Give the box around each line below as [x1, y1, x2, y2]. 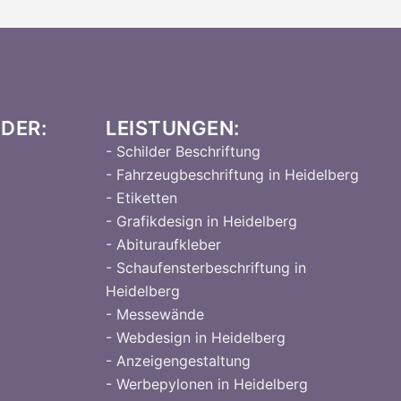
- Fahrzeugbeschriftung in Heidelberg [106, 166, 360, 183]
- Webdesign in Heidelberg [106, 328, 286, 346]
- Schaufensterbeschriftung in [106, 259, 307, 277]
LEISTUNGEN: [106, 116, 240, 140]
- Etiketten [106, 189, 178, 207]
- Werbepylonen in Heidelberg [106, 375, 309, 393]
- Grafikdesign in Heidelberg [106, 212, 298, 230]
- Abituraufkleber [106, 235, 222, 253]
